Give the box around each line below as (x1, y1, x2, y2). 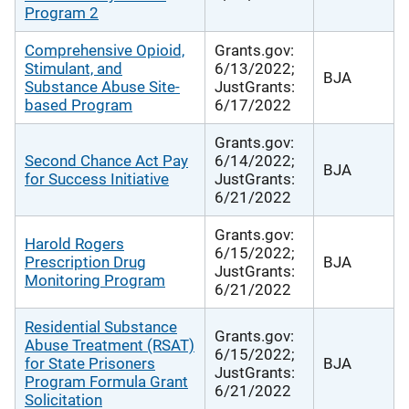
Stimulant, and (25, 58, 122, 78)
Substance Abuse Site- (25, 77, 180, 96)
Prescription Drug (25, 252, 146, 271)
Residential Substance (25, 317, 177, 336)
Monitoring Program (25, 270, 165, 289)
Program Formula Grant (25, 372, 188, 391)
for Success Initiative (25, 169, 169, 188)
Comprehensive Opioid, (25, 40, 184, 59)
